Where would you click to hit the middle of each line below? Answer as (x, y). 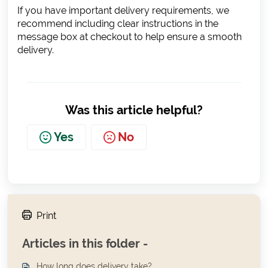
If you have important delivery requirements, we (123, 10)
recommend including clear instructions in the (118, 23)
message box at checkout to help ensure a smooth (130, 36)
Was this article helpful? (134, 110)
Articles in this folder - (85, 243)
